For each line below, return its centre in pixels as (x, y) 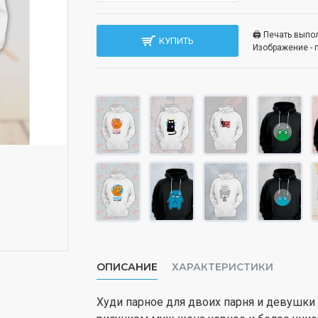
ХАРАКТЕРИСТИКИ (223, 267)
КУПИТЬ (176, 41)
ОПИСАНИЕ (127, 267)
